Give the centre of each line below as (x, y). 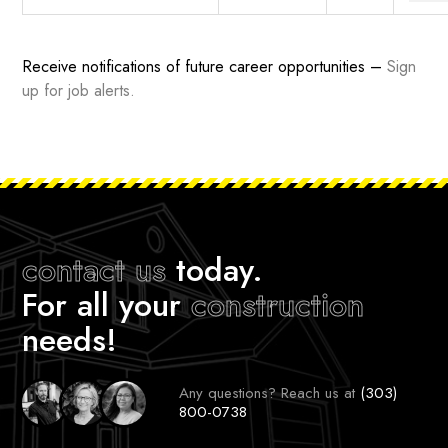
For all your (107, 305)
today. (215, 270)
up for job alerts (76, 91)
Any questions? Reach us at (270, 393)
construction (278, 305)
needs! (70, 340)
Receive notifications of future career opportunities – (205, 67)
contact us (94, 270)
